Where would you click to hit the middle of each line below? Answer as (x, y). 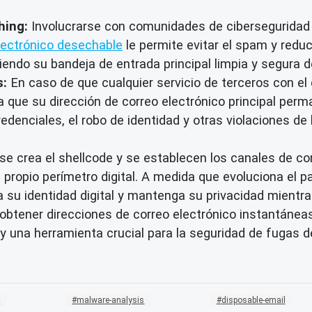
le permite (155, 45)
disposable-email (253, 300)
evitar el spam (227, 45)
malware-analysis (111, 300)
